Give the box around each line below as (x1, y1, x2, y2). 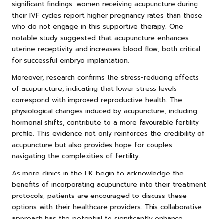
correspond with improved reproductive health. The (12, 95, 182, 106)
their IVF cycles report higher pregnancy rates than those (12, 10, 202, 21)
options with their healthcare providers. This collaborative (12, 202, 202, 213)
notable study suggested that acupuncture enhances (12, 33, 189, 44)
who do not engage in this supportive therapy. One (12, 22, 183, 32)
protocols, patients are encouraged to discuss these (12, 191, 187, 201)
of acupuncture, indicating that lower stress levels (12, 84, 177, 94)
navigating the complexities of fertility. (12, 151, 140, 162)
